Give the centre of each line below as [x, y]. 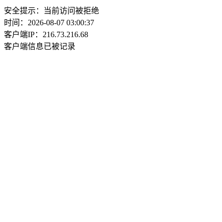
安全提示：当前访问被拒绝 [52, 11]
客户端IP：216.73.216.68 [46, 34]
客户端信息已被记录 [40, 46]
